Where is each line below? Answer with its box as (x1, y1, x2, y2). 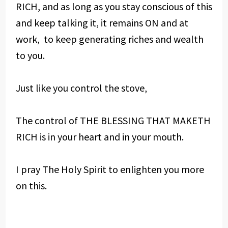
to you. (15, 49, 45, 62)
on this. (15, 179, 47, 192)
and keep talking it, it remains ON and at (15, 16, 188, 29)
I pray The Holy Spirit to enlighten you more (15, 163, 204, 176)
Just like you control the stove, (15, 81, 147, 94)
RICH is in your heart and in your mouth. (15, 130, 184, 143)
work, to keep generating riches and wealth (15, 33, 204, 45)
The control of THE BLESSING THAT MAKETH (15, 114, 211, 127)
